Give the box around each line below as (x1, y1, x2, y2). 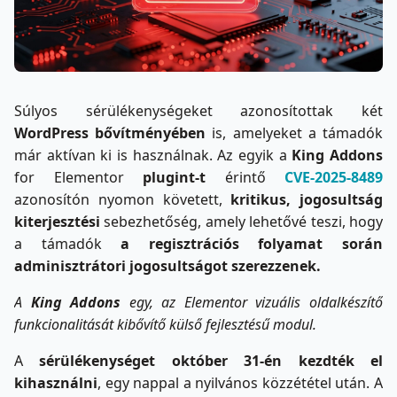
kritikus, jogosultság (230, 189, 383, 209)
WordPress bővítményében (14, 122, 206, 143)
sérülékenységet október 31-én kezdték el (39, 350, 384, 370)
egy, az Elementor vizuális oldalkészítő (121, 292, 384, 312)
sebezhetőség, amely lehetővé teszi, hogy (100, 211, 383, 231)
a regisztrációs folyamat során (101, 233, 384, 253)
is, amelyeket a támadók (206, 122, 384, 143)
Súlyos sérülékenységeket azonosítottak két (14, 100, 383, 121)
